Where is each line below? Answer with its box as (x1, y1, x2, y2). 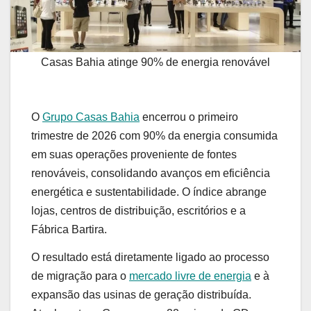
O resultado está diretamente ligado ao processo (31, 251, 269, 264)
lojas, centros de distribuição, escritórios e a (31, 205, 246, 217)
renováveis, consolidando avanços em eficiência (31, 167, 270, 180)
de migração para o (31, 270, 129, 283)
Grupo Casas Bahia (42, 111, 140, 124)
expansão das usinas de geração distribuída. (31, 289, 251, 301)
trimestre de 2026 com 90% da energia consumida (31, 130, 278, 142)
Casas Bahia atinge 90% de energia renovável (41, 56, 270, 69)
